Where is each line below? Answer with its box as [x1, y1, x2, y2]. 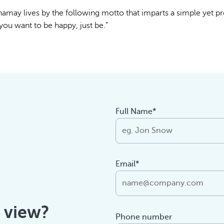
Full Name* [115, 106, 156, 116]
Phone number [115, 212, 172, 222]
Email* [115, 159, 139, 169]
